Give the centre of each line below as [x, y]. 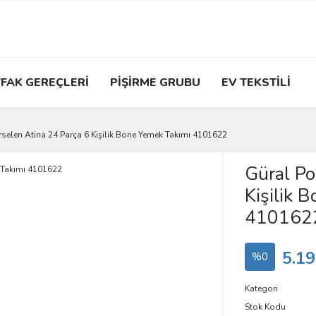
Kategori [261, 288]
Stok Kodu [265, 307]
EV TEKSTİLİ [256, 83]
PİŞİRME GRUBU [155, 83]
